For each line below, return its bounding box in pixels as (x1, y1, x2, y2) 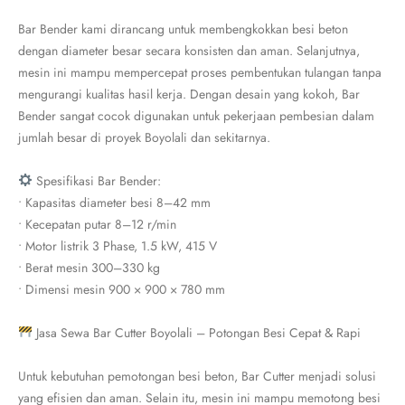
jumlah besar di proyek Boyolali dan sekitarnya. (18, 128, 270, 146)
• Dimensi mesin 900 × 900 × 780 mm (18, 280, 225, 298)
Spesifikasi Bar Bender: (32, 172, 161, 190)
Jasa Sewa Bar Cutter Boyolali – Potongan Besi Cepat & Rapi (32, 324, 361, 342)
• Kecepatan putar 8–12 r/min (18, 215, 176, 233)
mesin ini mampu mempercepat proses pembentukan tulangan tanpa (18, 63, 381, 81)
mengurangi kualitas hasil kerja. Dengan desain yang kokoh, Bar (18, 85, 360, 103)
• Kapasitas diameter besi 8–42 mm (18, 193, 211, 212)
